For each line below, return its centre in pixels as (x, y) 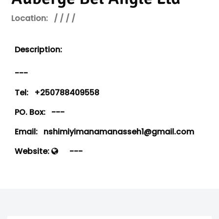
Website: (33, 151)
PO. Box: (30, 112)
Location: (30, 18)
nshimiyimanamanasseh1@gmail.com (116, 132)
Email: (26, 132)
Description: (38, 50)
